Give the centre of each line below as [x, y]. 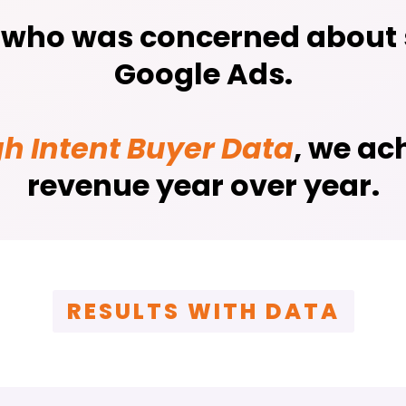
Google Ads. [203, 74]
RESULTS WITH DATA [203, 312]
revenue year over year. [203, 186]
